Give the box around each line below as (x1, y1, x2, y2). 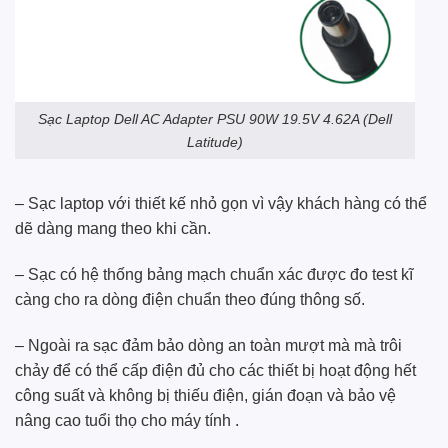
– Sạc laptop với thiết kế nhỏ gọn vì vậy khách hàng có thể (15, 195, 427, 213)
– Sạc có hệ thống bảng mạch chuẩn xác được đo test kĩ (15, 266, 413, 284)
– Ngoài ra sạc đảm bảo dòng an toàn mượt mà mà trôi (15, 336, 402, 354)
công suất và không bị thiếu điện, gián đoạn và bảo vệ (15, 386, 396, 404)
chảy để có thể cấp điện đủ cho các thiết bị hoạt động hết (15, 361, 416, 379)
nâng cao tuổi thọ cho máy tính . (15, 411, 239, 429)
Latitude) (187, 133, 243, 150)
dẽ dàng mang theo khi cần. (15, 220, 211, 238)
